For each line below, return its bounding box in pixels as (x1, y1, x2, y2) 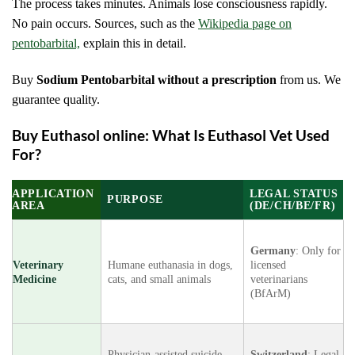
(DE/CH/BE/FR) (250, 199, 336, 212)
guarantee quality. (12, 93, 100, 107)
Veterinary (13, 258, 63, 272)
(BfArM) (250, 287, 291, 300)
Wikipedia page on (198, 17, 292, 31)
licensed (250, 258, 286, 272)
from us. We (277, 73, 341, 87)
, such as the (134, 17, 198, 31)
